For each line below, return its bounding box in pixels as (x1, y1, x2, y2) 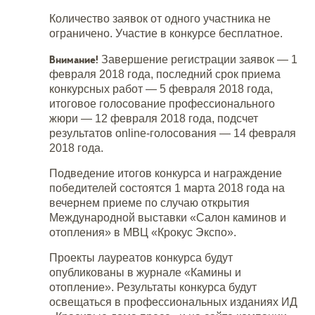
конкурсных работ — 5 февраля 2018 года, (49, 83, 273, 95)
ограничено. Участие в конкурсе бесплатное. (49, 27, 283, 39)
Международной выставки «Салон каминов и (49, 212, 286, 224)
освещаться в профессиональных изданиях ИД (49, 296, 297, 308)
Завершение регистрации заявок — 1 (101, 53, 297, 65)
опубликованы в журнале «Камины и (49, 266, 241, 278)
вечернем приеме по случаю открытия (49, 197, 250, 209)
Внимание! (49, 51, 101, 66)
